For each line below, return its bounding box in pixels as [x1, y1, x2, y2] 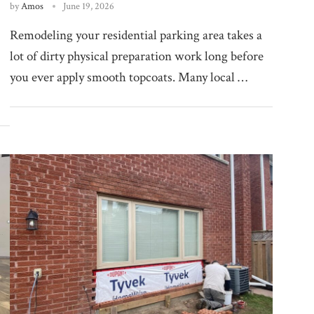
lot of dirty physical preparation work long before [9, 47, 264, 65]
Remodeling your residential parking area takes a [9, 26, 262, 44]
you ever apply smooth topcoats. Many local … [9, 68, 247, 86]
